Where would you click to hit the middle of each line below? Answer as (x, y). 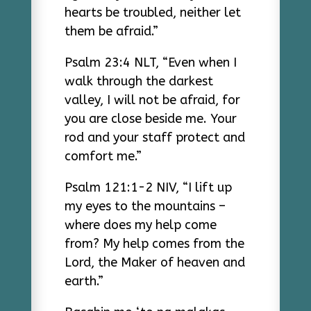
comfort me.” (103, 156)
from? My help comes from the (154, 244)
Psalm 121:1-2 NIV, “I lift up (148, 187)
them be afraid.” (111, 31)
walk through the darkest (138, 81)
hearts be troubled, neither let (152, 12)
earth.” (84, 281)
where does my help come (140, 225)
